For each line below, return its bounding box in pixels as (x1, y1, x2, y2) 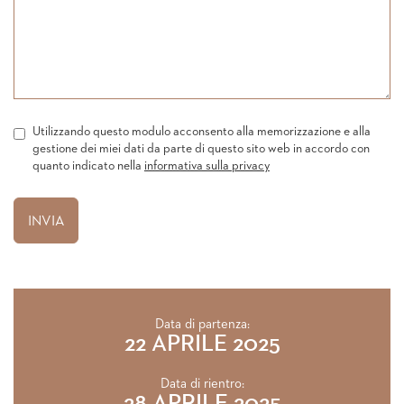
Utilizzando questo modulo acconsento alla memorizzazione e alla (32, 125, 371, 138)
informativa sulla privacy (143, 160, 270, 172)
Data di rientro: (160, 377, 244, 390)
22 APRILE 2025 (124, 333, 280, 356)
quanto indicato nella (32, 160, 144, 172)
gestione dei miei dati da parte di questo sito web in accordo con (32, 142, 370, 155)
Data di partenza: (154, 317, 250, 331)
